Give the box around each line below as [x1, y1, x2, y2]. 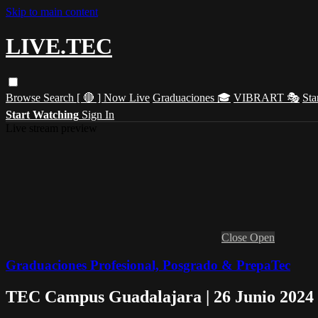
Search [43, 91, 77, 104]
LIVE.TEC [6, 33, 112, 60]
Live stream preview [6, 121, 97, 134]
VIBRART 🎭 [234, 91, 300, 104]
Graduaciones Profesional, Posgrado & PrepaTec [6, 257, 290, 273]
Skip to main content [6, 6, 98, 18]
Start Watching [6, 108, 79, 121]
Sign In [82, 108, 114, 121]
